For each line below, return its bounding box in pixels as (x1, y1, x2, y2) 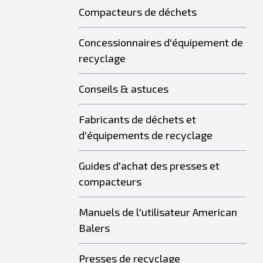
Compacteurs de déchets (79, 5, 197, 18)
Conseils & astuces (79, 82, 168, 95)
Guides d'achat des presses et (79, 159, 220, 172)
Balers (79, 221, 110, 234)
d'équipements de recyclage (79, 128, 213, 141)
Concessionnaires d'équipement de (79, 35, 243, 49)
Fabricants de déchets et (79, 112, 196, 126)
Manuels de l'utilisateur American (79, 205, 237, 218)
